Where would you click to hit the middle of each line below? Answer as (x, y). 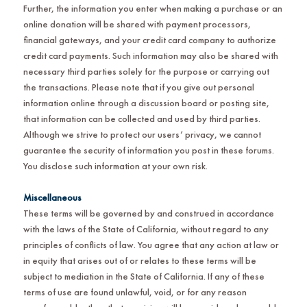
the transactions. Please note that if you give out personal (138, 87)
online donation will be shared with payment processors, (137, 24)
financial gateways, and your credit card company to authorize (149, 39)
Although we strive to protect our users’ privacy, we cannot (142, 134)
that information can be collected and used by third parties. (142, 118)
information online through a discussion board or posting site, (146, 102)
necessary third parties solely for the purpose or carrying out (146, 71)
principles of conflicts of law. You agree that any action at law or (151, 244)
